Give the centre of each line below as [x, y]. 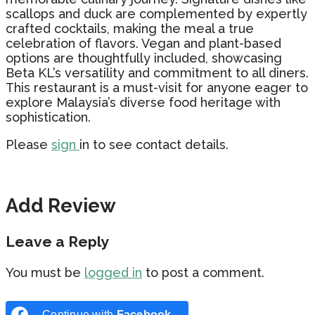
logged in [113, 272]
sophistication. [48, 117]
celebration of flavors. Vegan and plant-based [143, 43]
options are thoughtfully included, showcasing [144, 58]
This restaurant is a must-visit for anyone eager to [157, 87]
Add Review [61, 206]
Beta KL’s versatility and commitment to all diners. [157, 72]
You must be [45, 272]
